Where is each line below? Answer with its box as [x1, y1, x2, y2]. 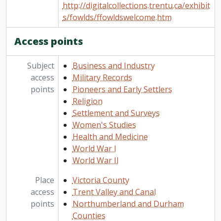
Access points [14, 35, 83, 48]
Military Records [72, 72, 132, 83]
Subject [27, 60, 54, 72]
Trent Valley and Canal [72, 186, 156, 198]
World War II [72, 155, 119, 166]
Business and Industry [72, 60, 155, 72]
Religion [72, 96, 103, 107]
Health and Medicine [72, 131, 148, 143]
